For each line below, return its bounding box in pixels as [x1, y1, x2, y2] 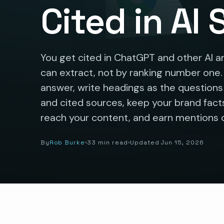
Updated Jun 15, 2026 [129, 138, 204, 146]
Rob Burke [49, 138, 85, 146]
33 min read [87, 138, 128, 146]
